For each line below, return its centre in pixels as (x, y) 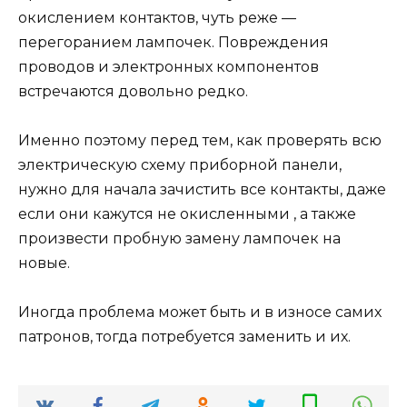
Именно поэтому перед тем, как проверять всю (200, 140)
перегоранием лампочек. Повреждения (174, 42)
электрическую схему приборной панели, (180, 164)
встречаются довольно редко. (133, 91)
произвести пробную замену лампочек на (179, 238)
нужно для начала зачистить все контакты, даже (202, 189)
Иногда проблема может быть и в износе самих (200, 312)
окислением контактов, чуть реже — (157, 17)
